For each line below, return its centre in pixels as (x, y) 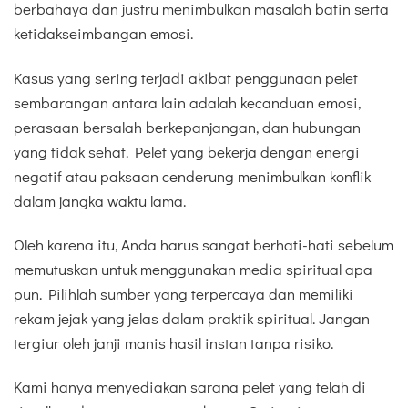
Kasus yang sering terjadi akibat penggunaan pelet (186, 77)
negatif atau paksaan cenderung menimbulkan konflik (192, 176)
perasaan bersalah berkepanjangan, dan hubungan (187, 127)
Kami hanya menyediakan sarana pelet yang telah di (190, 387)
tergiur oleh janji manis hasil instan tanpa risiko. (173, 342)
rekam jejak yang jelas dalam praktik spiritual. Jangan (192, 318)
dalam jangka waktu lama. (100, 200)
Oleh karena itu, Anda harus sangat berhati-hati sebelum (204, 244)
